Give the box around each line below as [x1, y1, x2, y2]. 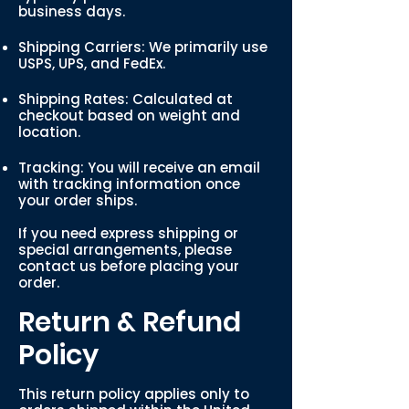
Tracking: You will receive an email [18, 158, 260, 177]
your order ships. [18, 191, 137, 210]
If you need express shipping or [18, 224, 238, 243]
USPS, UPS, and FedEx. [18, 54, 165, 73]
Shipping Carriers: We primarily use [18, 37, 267, 57]
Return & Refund [18, 303, 241, 341]
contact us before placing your [18, 257, 239, 276]
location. [18, 122, 80, 142]
